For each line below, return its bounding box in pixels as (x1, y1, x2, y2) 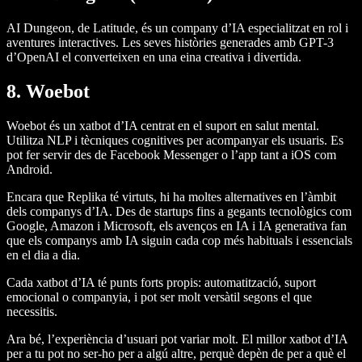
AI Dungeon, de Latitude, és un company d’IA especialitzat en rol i (6, 20, 348, 35)
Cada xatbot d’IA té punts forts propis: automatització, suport (6, 275, 316, 289)
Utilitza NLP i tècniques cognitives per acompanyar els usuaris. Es (6, 133, 343, 147)
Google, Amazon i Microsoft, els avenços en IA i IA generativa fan (6, 218, 347, 233)
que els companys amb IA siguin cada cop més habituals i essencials (6, 233, 352, 247)
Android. (6, 162, 53, 176)
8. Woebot (6, 80, 90, 102)
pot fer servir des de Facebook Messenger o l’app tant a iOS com (6, 147, 336, 162)
